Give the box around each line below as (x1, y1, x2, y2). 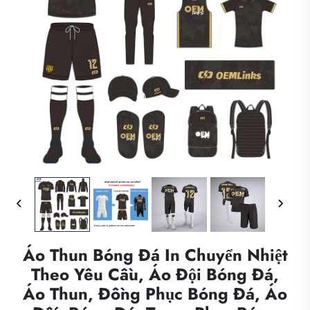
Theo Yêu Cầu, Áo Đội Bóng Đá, (31, 262, 279, 287)
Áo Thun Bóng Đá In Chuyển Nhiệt (22, 243, 288, 268)
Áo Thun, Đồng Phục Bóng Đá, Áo (23, 282, 287, 307)
